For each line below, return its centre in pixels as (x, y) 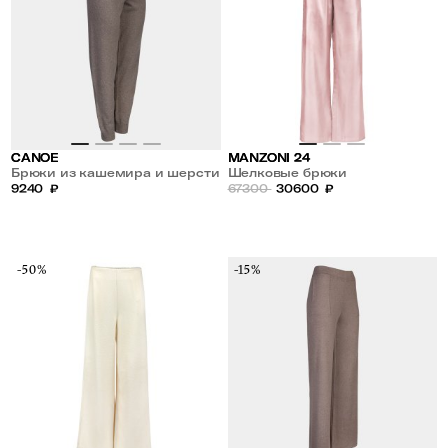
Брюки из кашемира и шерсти (115, 172)
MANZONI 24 (268, 157)
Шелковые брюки (287, 172)
